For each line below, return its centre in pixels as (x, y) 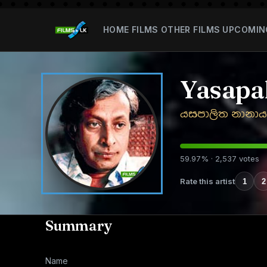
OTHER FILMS (190, 29)
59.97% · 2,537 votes (220, 159)
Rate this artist (207, 181)
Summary (79, 226)
